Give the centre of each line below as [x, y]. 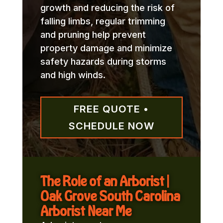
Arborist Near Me [86, 211]
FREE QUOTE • [111, 109]
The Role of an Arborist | [104, 181]
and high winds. [73, 75]
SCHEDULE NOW [111, 126]
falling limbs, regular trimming [103, 21]
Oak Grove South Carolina [110, 196]
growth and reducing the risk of [107, 7]
